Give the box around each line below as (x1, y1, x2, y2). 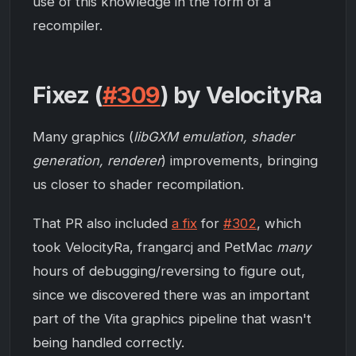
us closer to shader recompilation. (33, 176, 244, 193)
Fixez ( (33, 80, 103, 109)
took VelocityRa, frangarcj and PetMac (33, 239, 277, 256)
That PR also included (33, 215, 172, 232)
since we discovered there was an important (33, 287, 310, 304)
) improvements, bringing (161, 153, 318, 169)
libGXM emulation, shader (133, 129, 294, 145)
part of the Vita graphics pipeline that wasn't (33, 311, 311, 327)
